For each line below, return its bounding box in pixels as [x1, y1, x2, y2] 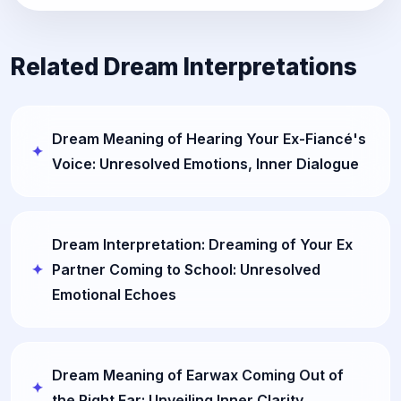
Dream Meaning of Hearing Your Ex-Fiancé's [52, 129, 366, 148]
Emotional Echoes [52, 285, 176, 303]
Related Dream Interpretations [11, 52, 357, 81]
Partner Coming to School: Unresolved [52, 260, 320, 278]
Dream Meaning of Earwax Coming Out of [52, 365, 344, 384]
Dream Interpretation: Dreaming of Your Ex [52, 235, 353, 253]
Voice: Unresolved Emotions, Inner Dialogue [52, 154, 359, 173]
